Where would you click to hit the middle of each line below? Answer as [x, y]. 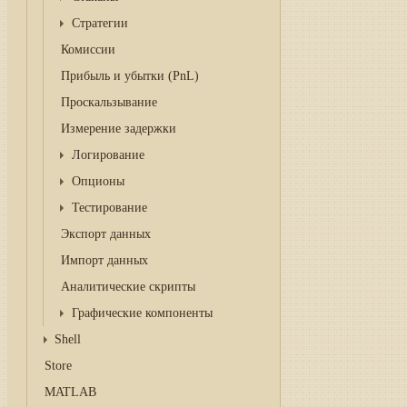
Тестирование [109, 208]
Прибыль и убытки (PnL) [130, 76]
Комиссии [89, 50]
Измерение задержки [119, 129]
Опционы [98, 181]
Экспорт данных [106, 234]
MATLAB [70, 392]
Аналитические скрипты [129, 287]
